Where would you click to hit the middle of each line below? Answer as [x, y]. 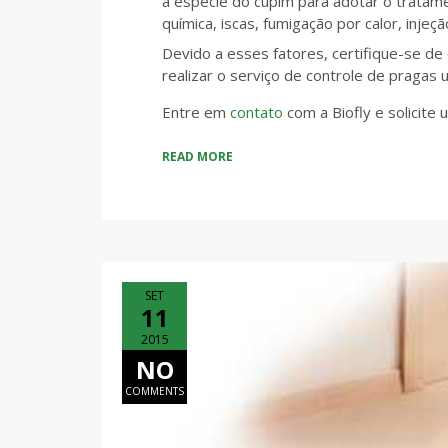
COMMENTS [154, 391]
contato [258, 111]
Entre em [196, 111]
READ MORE [197, 156]
